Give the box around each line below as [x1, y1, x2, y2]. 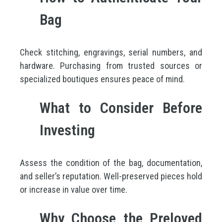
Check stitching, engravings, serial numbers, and [20, 47, 202, 57]
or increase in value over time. [20, 184, 127, 195]
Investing [40, 121, 95, 139]
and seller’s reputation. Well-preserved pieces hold [20, 171, 202, 181]
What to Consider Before [40, 99, 202, 116]
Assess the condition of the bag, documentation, [20, 158, 202, 168]
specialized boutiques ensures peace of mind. [20, 74, 185, 84]
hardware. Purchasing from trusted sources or [20, 60, 202, 71]
